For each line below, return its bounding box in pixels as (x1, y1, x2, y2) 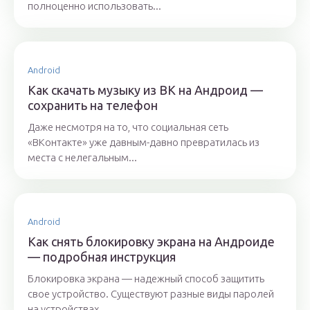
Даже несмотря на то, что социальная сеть (28, 121, 228, 134)
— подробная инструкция (28, 250, 176, 264)
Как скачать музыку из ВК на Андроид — (28, 83, 263, 98)
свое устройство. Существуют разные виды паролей (28, 288, 274, 300)
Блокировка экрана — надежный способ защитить (28, 273, 264, 285)
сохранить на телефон (28, 98, 158, 113)
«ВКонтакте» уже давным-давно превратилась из (28, 136, 259, 149)
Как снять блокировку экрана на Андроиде (28, 235, 275, 249)
